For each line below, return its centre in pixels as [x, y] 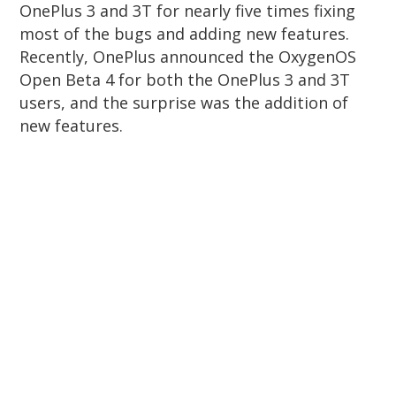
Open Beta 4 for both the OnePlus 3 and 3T [185, 80]
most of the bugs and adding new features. [185, 34]
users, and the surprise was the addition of [184, 103]
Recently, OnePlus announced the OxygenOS [188, 57]
